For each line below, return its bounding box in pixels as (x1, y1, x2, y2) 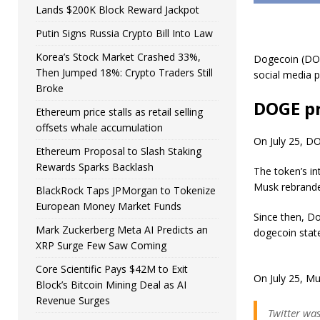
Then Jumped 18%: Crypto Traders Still (36, 66, 213, 79)
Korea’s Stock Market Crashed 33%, (36, 50, 201, 64)
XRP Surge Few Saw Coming (36, 239, 166, 252)
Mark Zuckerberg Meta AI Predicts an (36, 223, 208, 236)
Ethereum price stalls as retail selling (36, 105, 203, 119)
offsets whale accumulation (36, 121, 163, 134)
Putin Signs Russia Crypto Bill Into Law (36, 26, 213, 40)
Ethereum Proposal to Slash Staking (36, 144, 201, 158)
